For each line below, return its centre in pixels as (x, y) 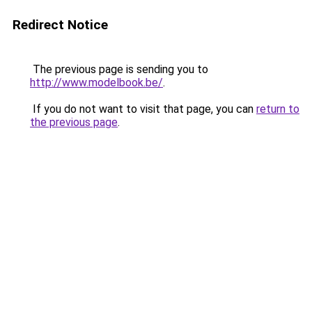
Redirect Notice (60, 25)
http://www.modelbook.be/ (96, 83)
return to (278, 109)
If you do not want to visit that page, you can (143, 109)
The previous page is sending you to (119, 69)
